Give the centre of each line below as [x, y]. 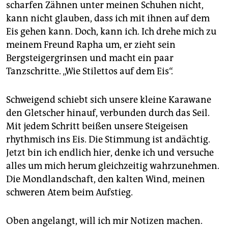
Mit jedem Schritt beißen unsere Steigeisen [97, 126]
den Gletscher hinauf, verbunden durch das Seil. [108, 113]
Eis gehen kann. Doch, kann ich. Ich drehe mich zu [111, 31]
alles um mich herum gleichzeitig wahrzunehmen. [113, 166]
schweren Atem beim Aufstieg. [69, 192]
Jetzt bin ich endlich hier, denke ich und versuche [110, 152]
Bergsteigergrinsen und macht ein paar [90, 58]
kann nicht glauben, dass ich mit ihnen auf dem [108, 18]
